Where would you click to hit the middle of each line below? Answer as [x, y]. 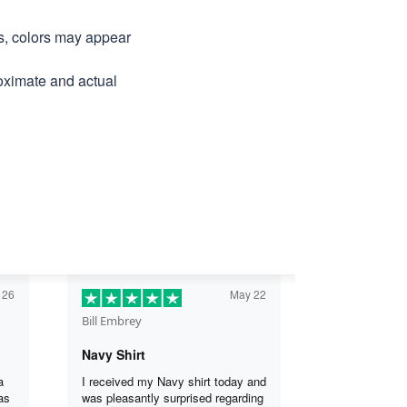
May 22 [248, 293]
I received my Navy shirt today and [174, 381]
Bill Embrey [112, 320]
